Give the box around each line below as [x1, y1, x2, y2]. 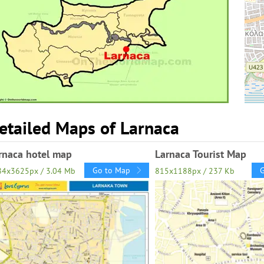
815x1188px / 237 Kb [155, 166, 235, 176]
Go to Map [93, 165, 130, 176]
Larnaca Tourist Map [155, 147, 246, 161]
